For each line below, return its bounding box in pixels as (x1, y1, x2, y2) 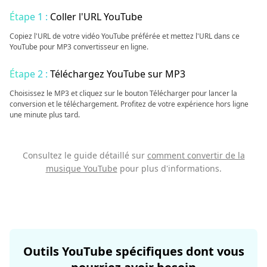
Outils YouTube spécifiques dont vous (23, 243, 244, 259)
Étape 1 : (10, 10, 48, 23)
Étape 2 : (10, 67, 48, 80)
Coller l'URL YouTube (50, 10, 142, 23)
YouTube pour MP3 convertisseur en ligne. (10, 41, 148, 52)
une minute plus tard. (10, 109, 80, 120)
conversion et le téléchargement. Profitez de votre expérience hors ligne (10, 98, 249, 109)
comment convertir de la (147, 149, 245, 161)
